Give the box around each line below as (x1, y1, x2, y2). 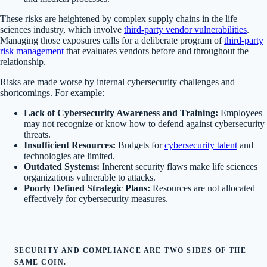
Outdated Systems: (24, 162, 100, 172)
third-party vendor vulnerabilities (124, 24, 247, 35)
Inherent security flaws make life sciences (100, 162, 257, 172)
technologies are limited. (24, 151, 115, 162)
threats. (24, 129, 51, 140)
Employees (218, 108, 262, 119)
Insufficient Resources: (24, 140, 116, 151)
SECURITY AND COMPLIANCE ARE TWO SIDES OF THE (14, 246, 247, 255)
